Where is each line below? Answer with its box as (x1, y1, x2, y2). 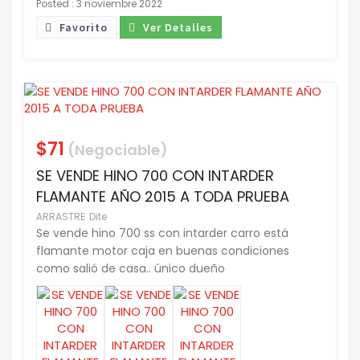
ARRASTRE (36, 210, 85, 224)
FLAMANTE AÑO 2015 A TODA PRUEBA (36, 186, 289, 207)
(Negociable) (64, 140, 168, 161)
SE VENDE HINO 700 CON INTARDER (36, 166, 274, 186)
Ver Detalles (140, 20, 213, 35)
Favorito (56, 20, 108, 35)
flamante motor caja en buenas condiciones (36, 243, 289, 260)
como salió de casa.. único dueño (36, 260, 225, 277)
